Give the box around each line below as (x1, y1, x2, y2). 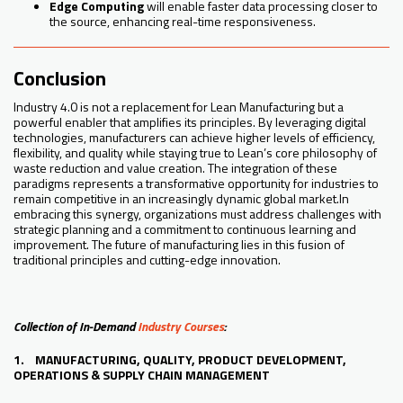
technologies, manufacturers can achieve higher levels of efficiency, (13, 128, 375, 148)
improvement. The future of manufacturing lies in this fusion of (13, 235, 345, 255)
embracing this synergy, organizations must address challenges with (13, 204, 381, 224)
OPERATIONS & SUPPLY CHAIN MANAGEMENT (13, 365, 270, 385)
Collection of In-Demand (13, 317, 138, 336)
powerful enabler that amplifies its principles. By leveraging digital (13, 112, 366, 132)
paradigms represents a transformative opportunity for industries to (13, 174, 379, 193)
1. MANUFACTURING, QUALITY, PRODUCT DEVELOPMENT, (13, 350, 346, 370)
